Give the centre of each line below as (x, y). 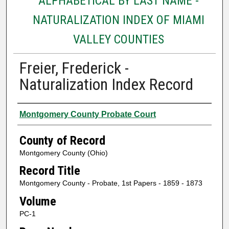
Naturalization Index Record (106, 84)
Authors (37, 113)
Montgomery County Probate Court (87, 114)
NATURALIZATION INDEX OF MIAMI (118, 20)
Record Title (50, 171)
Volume (38, 201)
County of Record (62, 140)
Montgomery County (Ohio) (63, 153)
